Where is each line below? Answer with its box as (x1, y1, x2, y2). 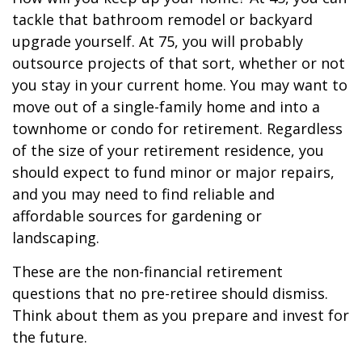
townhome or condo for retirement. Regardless (12, 119, 343, 138)
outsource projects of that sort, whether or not (12, 53, 345, 73)
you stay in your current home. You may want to (12, 75, 347, 95)
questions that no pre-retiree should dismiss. (12, 284, 328, 303)
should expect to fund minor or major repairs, (12, 162, 335, 182)
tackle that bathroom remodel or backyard (12, 10, 313, 29)
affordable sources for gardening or (12, 206, 262, 225)
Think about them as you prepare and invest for (12, 305, 349, 325)
